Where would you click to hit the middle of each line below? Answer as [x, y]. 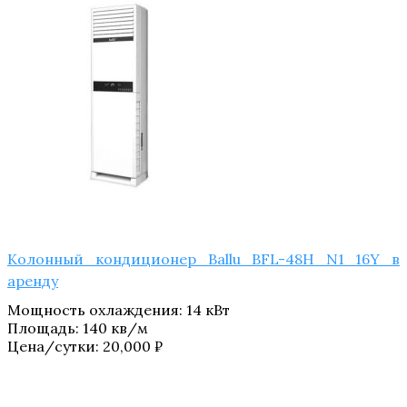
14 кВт [208, 310]
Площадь [41, 328]
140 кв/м [115, 328]
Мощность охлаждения [93, 310]
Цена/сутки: [55, 347]
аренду [33, 281]
